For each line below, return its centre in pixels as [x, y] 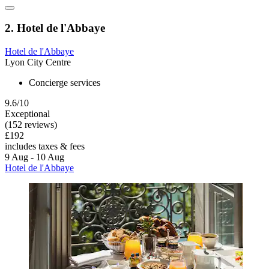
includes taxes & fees [45, 146]
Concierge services [65, 82]
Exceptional [27, 113]
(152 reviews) [31, 124]
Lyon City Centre [38, 62]
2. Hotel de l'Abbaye [55, 28]
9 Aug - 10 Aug [35, 157]
